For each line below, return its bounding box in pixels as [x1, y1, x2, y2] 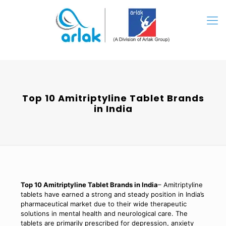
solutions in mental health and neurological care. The [20, 209, 188, 217]
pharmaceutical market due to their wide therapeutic [20, 200, 187, 208]
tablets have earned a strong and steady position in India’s [20, 190, 204, 198]
